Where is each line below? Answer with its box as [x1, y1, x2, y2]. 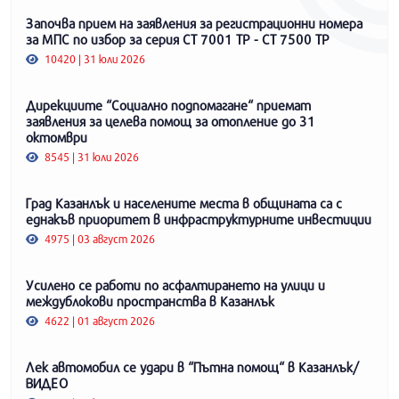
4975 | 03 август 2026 [42, 231, 156, 246]
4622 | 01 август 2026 [42, 313, 156, 328]
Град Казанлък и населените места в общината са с [26, 194, 342, 211]
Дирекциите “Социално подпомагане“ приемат [26, 96, 311, 113]
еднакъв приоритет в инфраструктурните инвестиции [26, 210, 371, 227]
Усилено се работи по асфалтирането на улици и [26, 276, 325, 293]
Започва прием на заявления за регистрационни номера [26, 14, 362, 31]
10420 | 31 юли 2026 [42, 51, 146, 66]
